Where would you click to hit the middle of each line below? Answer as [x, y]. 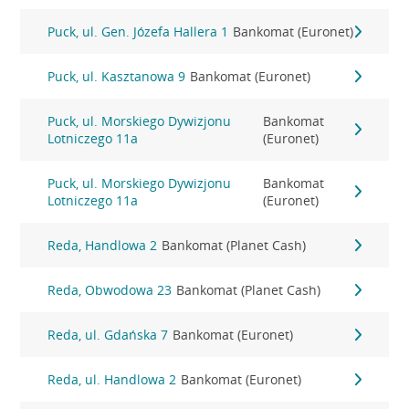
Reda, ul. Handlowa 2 [112, 379]
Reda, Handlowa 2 [103, 245]
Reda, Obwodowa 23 [110, 290]
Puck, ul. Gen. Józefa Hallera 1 [138, 31]
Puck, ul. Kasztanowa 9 [117, 76]
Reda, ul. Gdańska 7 [108, 335]
